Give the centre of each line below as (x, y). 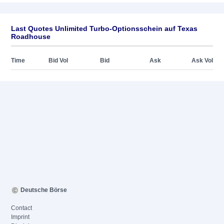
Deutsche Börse (43, 190)
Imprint (20, 217)
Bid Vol (58, 60)
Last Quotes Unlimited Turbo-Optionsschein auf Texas (104, 28)
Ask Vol (202, 60)
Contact (21, 208)
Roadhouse (31, 36)
